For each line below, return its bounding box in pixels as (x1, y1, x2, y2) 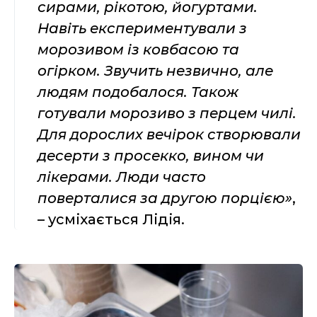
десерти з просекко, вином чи (38, 146, 264, 164)
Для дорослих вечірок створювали (38, 125, 301, 143)
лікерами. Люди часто (38, 168, 206, 185)
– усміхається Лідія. (38, 210, 185, 228)
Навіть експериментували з (38, 19, 247, 37)
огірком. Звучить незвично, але (38, 62, 273, 79)
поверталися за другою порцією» (38, 189, 292, 207)
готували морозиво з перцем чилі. (38, 104, 296, 122)
